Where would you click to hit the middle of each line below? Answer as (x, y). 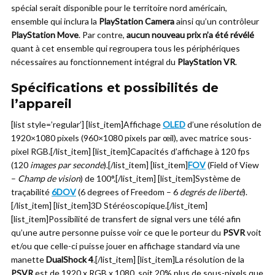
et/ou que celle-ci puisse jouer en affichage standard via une (126, 246)
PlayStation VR (206, 62)
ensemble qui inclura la (55, 21)
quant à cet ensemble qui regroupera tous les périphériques (126, 48)
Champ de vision (48, 178)
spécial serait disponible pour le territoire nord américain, (119, 8)
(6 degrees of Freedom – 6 (128, 192)
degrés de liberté (211, 192)
